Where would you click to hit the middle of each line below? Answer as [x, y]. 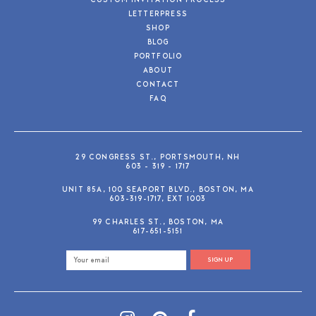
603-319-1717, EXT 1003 [158, 200]
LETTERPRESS [158, 15]
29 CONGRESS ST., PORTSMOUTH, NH [158, 158]
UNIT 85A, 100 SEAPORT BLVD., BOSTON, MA [158, 190]
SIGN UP [220, 260]
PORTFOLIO [158, 57]
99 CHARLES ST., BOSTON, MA [158, 223]
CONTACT [158, 85]
